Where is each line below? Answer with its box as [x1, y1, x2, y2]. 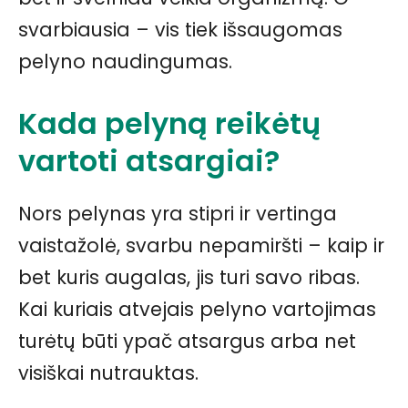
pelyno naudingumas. [18, 47, 232, 75]
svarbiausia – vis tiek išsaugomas [18, 15, 342, 43]
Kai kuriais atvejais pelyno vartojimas [18, 295, 376, 322]
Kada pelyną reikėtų [18, 102, 321, 144]
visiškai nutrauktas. [18, 359, 199, 386]
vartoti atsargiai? [18, 139, 280, 181]
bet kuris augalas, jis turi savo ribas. [18, 263, 360, 291]
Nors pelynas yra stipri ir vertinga [18, 199, 337, 227]
